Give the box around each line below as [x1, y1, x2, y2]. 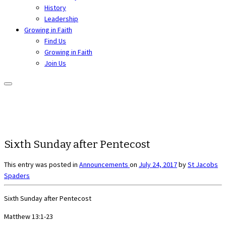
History [44, 3, 66, 13]
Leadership [44, 14, 78, 24]
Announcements [79, 159, 130, 169]
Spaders [4, 171, 30, 180]
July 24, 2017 [139, 159, 177, 169]
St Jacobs [188, 159, 218, 169]
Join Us [44, 59, 66, 68]
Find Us [44, 36, 66, 46]
